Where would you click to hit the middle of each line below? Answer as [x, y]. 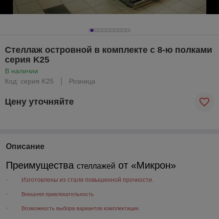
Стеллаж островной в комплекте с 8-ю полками [109, 50]
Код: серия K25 [29, 81]
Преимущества [41, 165]
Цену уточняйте [39, 102]
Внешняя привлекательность [58, 194]
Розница [82, 81]
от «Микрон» [146, 165]
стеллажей [96, 166]
